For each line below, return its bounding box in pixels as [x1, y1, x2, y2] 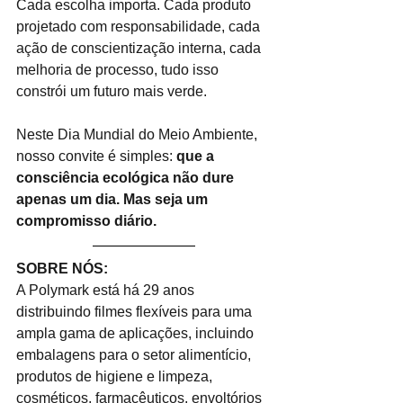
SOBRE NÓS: [16, 260, 108, 276]
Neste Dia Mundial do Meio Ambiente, [16, 126, 261, 142]
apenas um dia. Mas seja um [16, 191, 211, 207]
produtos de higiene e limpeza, [16, 368, 216, 384]
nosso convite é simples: [16, 148, 173, 164]
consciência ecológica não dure [16, 169, 237, 185]
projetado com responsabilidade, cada [16, 18, 264, 34]
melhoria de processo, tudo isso [16, 61, 222, 77]
